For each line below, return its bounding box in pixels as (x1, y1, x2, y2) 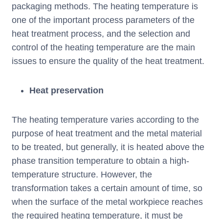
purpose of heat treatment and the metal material (12, 128, 202, 138)
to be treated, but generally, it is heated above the (12, 142, 204, 152)
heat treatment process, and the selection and (12, 28, 190, 39)
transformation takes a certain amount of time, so (12, 183, 202, 193)
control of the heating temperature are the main (12, 42, 195, 52)
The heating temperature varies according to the (12, 114, 199, 125)
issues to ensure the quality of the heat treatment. (12, 56, 204, 66)
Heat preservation (29, 85, 104, 95)
